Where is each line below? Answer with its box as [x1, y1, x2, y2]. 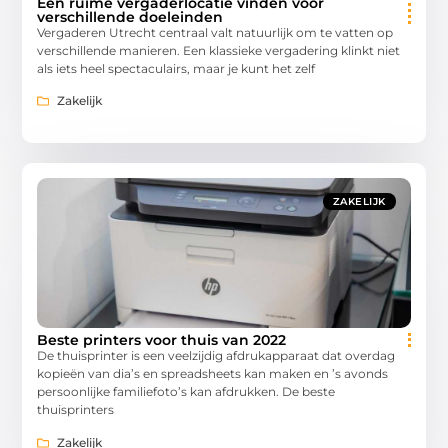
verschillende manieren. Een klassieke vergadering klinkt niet [37, 42, 401, 58]
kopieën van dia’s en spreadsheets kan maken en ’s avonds [37, 366, 389, 382]
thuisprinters [37, 402, 115, 418]
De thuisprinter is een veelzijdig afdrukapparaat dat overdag [37, 348, 396, 364]
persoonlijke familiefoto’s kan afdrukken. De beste [37, 384, 336, 400]
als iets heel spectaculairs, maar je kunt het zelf [37, 60, 316, 76]
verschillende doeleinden [37, 7, 224, 26]
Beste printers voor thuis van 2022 [37, 331, 287, 350]
